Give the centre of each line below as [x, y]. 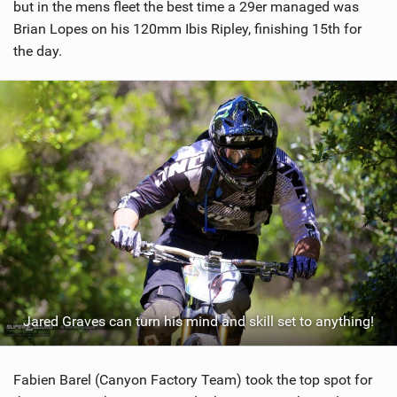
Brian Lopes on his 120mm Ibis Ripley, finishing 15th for [187, 29]
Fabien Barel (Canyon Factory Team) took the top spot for [193, 379]
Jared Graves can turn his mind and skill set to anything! [198, 321]
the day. [38, 51]
